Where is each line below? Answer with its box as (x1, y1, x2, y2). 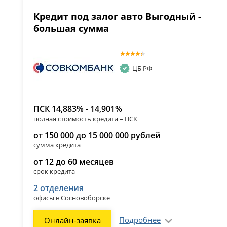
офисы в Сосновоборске (33, 193, 110, 203)
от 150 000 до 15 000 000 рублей (33, 130, 161, 141)
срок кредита (33, 167, 75, 176)
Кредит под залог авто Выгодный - (33, 10, 202, 23)
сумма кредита (33, 140, 81, 150)
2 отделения (33, 182, 84, 194)
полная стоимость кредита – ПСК (33, 114, 138, 124)
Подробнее (119, 215, 161, 225)
